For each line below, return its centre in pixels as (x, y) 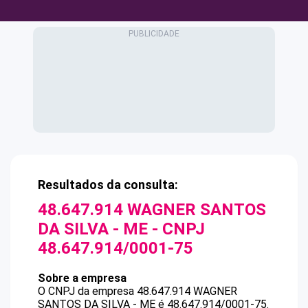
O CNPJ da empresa (87, 291)
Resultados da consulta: (108, 185)
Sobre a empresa (82, 278)
